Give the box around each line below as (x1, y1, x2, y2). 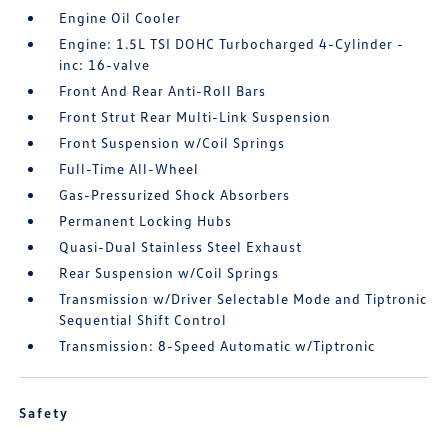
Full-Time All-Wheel (59, 160, 200, 177)
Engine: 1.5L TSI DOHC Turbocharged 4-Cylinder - (59, 35, 405, 52)
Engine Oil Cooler (59, 9, 182, 26)
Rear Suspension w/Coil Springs (59, 264, 280, 281)
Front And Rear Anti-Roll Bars (59, 82, 267, 99)
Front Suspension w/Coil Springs (59, 134, 286, 151)
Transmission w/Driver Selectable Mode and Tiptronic (59, 290, 428, 307)
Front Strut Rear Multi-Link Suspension (59, 108, 332, 125)
